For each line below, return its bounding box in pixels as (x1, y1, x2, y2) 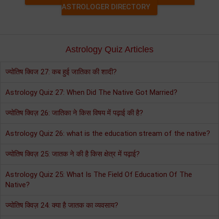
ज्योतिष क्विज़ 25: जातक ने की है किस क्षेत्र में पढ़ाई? (5, 149, 140, 158)
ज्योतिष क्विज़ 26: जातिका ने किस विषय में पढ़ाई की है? (5, 108, 143, 117)
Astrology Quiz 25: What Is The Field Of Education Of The (5, 170, 192, 179)
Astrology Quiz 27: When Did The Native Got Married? (5, 88, 177, 97)
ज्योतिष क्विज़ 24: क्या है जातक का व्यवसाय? (5, 200, 118, 210)
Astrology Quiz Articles (66, 44, 153, 54)
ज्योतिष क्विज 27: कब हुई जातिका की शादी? (5, 67, 117, 76)
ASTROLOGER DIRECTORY (62, 2, 150, 11)
